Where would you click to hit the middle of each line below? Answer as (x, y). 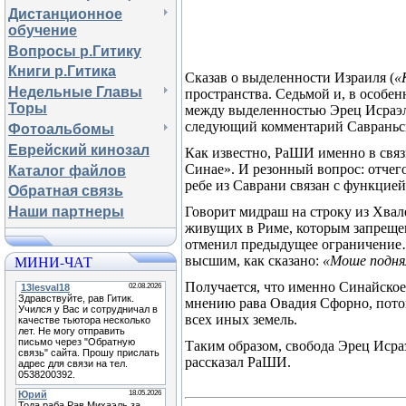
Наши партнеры (66, 212)
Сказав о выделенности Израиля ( (290, 77)
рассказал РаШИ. (238, 362)
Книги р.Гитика (62, 72)
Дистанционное (65, 14)
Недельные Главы (75, 92)
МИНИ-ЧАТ (53, 261)
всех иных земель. (241, 319)
